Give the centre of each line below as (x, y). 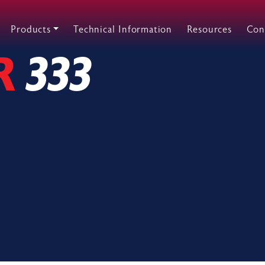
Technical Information (123, 30)
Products (31, 30)
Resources (209, 30)
